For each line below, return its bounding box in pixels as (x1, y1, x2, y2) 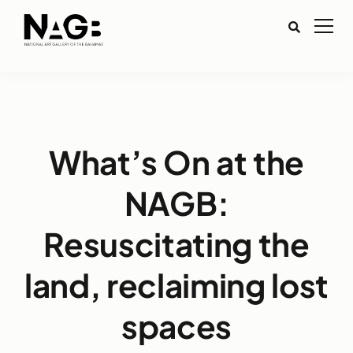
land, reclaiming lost (24, 265, 329, 305)
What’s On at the (48, 142, 305, 182)
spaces (121, 306, 232, 346)
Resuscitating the (43, 224, 310, 264)
